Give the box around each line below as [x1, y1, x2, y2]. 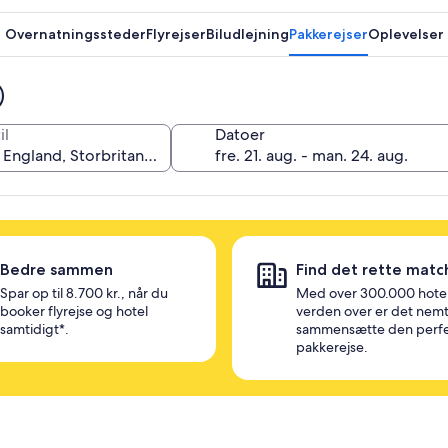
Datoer [215, 124, 265, 145]
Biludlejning [205, 25, 289, 43]
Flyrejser [145, 25, 206, 43]
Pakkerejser [288, 25, 368, 43]
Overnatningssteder [4, 25, 146, 43]
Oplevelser [367, 25, 444, 43]
